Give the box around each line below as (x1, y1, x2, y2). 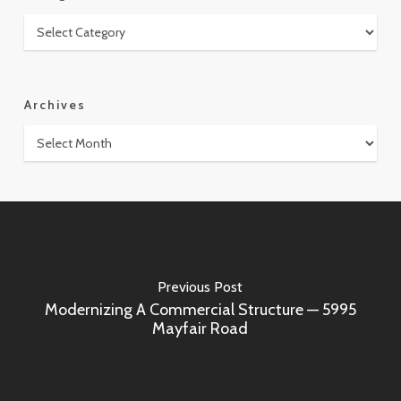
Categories (22, 14, 95, 33)
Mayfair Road (152, 318, 249, 338)
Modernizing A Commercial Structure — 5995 (44, 299, 356, 320)
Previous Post (158, 277, 243, 295)
